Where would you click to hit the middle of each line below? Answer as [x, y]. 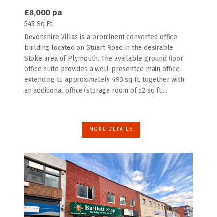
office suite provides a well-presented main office [102, 69]
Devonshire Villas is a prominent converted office [101, 37]
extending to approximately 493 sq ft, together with [104, 80]
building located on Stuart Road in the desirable [99, 48]
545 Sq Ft [38, 24]
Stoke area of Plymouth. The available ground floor [104, 59]
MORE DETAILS [111, 130]
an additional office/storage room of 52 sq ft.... [96, 91]
